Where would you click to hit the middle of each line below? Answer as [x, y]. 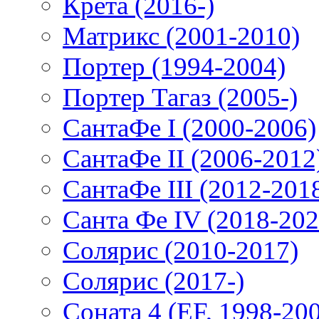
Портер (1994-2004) [174, 67]
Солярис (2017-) [153, 281]
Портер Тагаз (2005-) [180, 98]
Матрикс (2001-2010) [181, 36]
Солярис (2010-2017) [181, 251]
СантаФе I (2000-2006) [189, 128]
